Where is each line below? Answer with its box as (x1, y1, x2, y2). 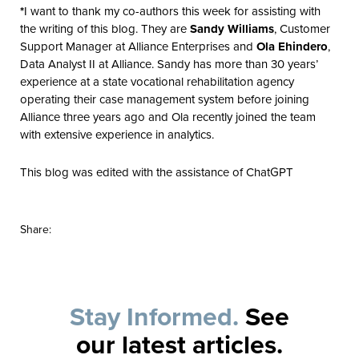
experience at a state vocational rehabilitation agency (20, 72, 294, 90)
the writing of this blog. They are (20, 19, 190, 37)
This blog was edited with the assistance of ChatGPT (20, 163, 293, 180)
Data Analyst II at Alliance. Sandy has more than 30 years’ (20, 54, 318, 72)
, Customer (274, 19, 330, 37)
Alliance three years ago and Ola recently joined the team (20, 107, 316, 125)
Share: (20, 220, 51, 237)
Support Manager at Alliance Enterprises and (20, 37, 256, 54)
